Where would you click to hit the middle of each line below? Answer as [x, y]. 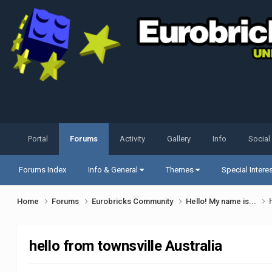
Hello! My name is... [222, 202]
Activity [133, 139]
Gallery [179, 139]
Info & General [114, 170]
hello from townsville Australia [126, 246]
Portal [38, 139]
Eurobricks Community [134, 202]
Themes [181, 170]
